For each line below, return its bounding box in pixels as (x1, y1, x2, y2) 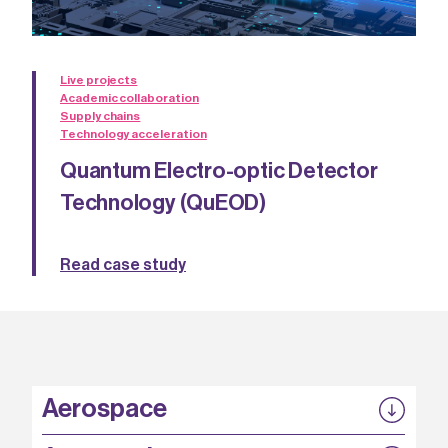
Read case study (60, 257, 186, 273)
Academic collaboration (60, 92, 199, 104)
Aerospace (42, 396, 167, 422)
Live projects (60, 74, 138, 86)
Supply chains (60, 110, 141, 122)
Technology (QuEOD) (60, 192, 268, 214)
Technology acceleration (60, 128, 207, 140)
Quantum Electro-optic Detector (60, 160, 378, 182)
